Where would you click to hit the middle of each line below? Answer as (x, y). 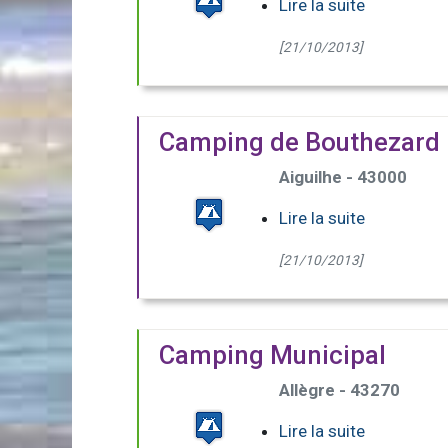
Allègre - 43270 (339, 390)
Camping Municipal (272, 355)
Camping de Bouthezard (299, 142)
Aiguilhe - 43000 (343, 177)
